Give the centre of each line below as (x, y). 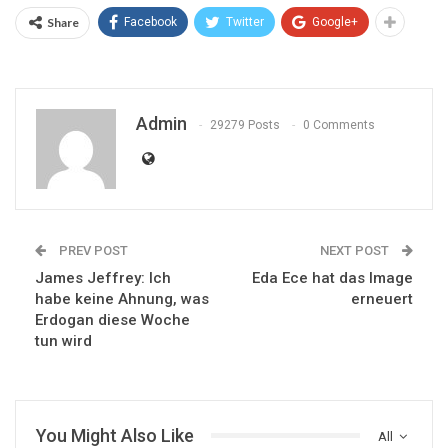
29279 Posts (245, 124)
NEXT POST (356, 250)
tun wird (63, 340)
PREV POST (92, 250)
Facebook (150, 21)
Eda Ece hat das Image (332, 277)
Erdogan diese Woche (112, 319)
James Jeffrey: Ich (103, 277)
